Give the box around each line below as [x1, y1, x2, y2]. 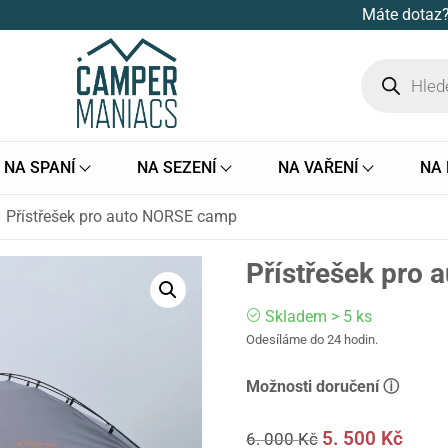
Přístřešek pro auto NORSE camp [6, 207, 237, 227]
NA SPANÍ [3, 158, 76, 178]
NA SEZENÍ [136, 158, 217, 178]
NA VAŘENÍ [278, 158, 360, 178]
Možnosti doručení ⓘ [246, 377, 400, 397]
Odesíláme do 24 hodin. [246, 332, 379, 348]
